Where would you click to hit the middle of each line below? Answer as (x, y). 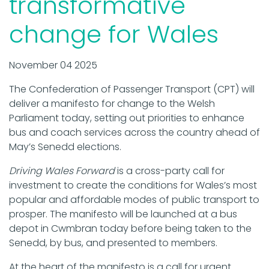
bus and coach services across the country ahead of (134, 133)
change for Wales (114, 35)
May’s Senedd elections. (65, 147)
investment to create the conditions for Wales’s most (133, 186)
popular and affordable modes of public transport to (134, 200)
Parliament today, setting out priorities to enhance (127, 118)
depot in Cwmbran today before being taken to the (130, 229)
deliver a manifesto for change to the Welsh (112, 104)
